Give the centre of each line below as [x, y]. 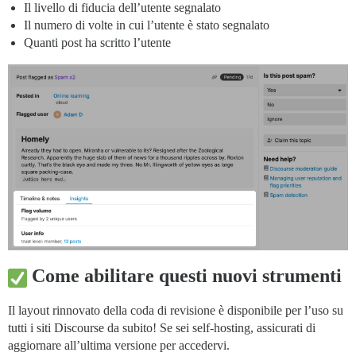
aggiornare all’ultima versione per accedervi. [119, 346]
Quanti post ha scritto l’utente [97, 42]
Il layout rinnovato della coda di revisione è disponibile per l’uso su [176, 311]
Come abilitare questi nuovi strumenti [184, 276]
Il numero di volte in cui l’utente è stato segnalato [147, 25]
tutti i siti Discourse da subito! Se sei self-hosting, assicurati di [162, 328]
